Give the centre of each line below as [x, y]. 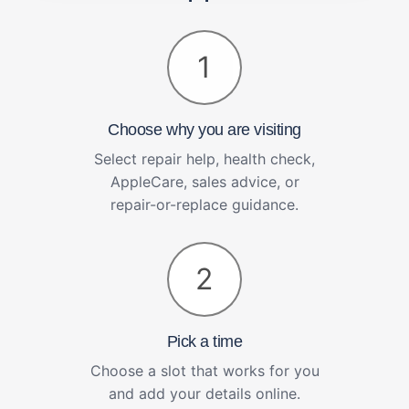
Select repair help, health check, [204, 158]
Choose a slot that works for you [204, 370]
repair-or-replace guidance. [204, 204]
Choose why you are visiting [204, 129]
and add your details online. [204, 393]
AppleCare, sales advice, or [204, 181]
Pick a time [204, 341]
